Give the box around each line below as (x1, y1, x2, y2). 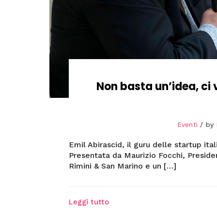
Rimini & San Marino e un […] (68, 161, 176, 171)
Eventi (177, 121, 198, 129)
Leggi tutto (68, 198, 109, 207)
